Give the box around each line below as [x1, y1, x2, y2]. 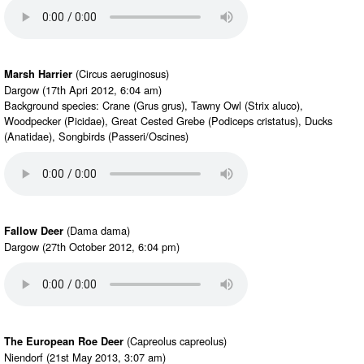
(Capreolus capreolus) [123, 333, 227, 349]
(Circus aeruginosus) [72, 66, 169, 81]
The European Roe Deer [4, 334, 123, 349]
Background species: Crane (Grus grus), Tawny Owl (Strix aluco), [4, 97, 303, 113]
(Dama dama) [63, 223, 130, 238]
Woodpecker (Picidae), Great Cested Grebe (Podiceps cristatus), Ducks [4, 113, 332, 128]
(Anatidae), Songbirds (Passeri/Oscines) [4, 128, 188, 144]
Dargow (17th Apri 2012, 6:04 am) [4, 82, 162, 97]
